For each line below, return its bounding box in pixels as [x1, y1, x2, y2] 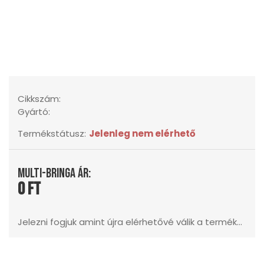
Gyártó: [18, 105, 50, 118]
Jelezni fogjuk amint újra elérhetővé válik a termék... [18, 215, 242, 228]
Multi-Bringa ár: [18, 165, 91, 181]
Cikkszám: [18, 92, 61, 105]
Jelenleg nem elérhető [89, 127, 196, 140]
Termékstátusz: [18, 127, 86, 140]
